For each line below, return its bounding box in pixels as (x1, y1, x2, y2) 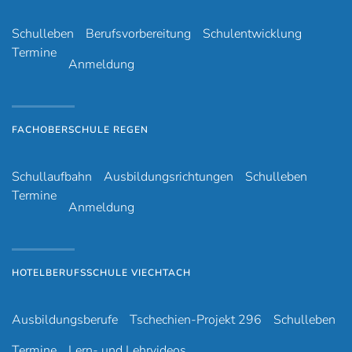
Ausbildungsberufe (12, 311, 118, 329)
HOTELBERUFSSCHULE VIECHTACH (12, 266, 191, 280)
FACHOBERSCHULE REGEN (12, 123, 148, 137)
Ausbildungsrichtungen (104, 168, 233, 186)
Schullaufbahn (12, 168, 92, 186)
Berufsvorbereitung (86, 25, 191, 43)
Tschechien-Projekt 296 (130, 311, 262, 329)
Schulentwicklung (203, 25, 302, 43)
